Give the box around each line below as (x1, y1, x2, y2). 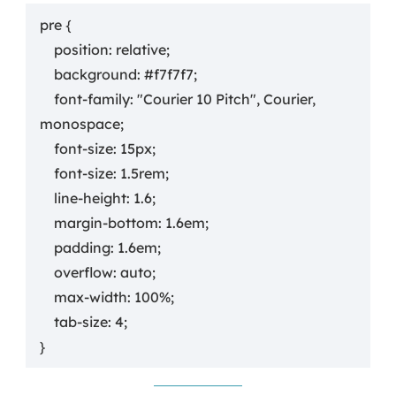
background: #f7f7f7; (40, 65, 54, 83)
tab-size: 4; (40, 313, 54, 331)
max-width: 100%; (40, 288, 54, 306)
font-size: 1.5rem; (40, 164, 54, 182)
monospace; (40, 115, 124, 133)
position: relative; (40, 41, 54, 58)
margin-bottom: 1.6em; (40, 214, 54, 232)
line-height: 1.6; (40, 189, 54, 207)
